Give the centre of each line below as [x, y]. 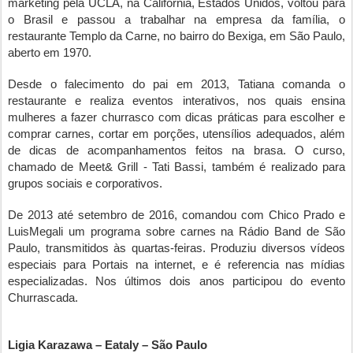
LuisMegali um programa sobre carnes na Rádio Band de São [176, 232]
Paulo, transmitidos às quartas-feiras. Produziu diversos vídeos [176, 248]
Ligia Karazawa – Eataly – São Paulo [109, 345]
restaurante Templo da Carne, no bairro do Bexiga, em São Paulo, [176, 36]
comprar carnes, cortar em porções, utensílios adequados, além [176, 134]
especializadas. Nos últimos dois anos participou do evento [176, 281]
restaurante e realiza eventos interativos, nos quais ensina [176, 101]
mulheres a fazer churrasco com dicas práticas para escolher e [176, 117]
